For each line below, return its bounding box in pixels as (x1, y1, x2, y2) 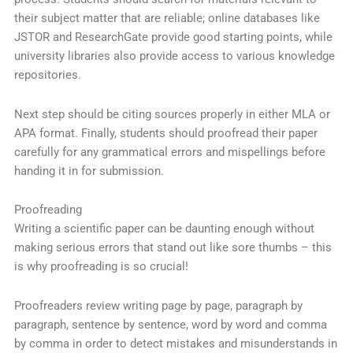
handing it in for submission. (13, 163, 164, 178)
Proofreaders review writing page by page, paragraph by (13, 298, 303, 313)
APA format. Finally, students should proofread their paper (13, 125, 318, 140)
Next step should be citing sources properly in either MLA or (13, 106, 330, 121)
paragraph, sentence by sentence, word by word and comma (13, 317, 327, 332)
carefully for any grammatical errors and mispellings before (13, 144, 325, 159)
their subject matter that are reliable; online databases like (13, 11, 320, 26)
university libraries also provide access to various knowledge (13, 49, 335, 64)
